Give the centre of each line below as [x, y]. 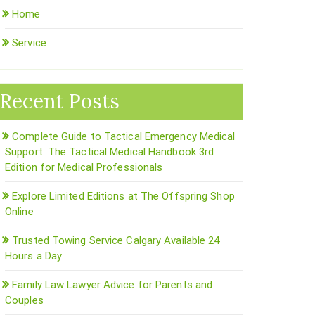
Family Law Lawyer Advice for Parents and [112, 284]
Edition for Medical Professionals [84, 167]
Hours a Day [34, 256]
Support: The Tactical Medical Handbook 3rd [110, 152]
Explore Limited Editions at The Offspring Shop [123, 196]
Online [19, 211]
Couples [24, 300]
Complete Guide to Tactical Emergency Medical [124, 136]
